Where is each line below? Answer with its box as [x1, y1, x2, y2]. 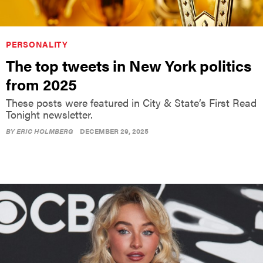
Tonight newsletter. [6, 106, 93, 122]
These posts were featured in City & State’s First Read [6, 95, 257, 110]
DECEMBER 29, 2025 [80, 125, 149, 136]
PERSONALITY [6, 38, 68, 50]
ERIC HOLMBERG [16, 125, 73, 136]
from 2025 [6, 73, 77, 95]
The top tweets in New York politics [6, 54, 251, 76]
